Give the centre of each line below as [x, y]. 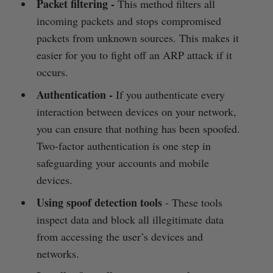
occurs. [52, 72]
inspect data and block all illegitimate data [130, 219]
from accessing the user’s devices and [119, 236]
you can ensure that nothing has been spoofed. [138, 128]
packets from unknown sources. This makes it [137, 37]
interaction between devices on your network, [136, 111]
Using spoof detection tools [99, 202]
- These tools [192, 202]
